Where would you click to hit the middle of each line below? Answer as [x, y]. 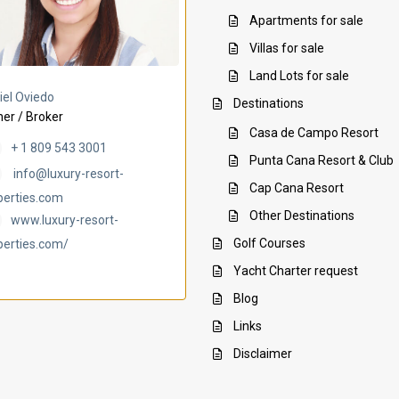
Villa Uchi [281, 90]
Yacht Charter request [296, 271]
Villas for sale [287, 49]
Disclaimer [263, 354]
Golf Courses [269, 244]
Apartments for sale [306, 21]
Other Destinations [302, 216]
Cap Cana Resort [297, 188]
